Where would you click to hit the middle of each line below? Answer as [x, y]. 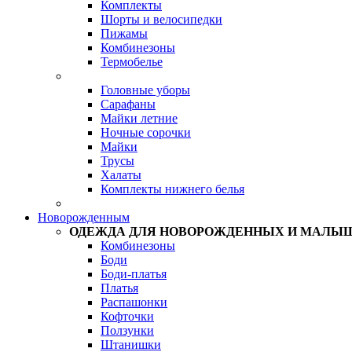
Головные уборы [145, 90]
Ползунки [127, 330]
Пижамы [124, 33]
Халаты [121, 175]
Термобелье [132, 62]
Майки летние [139, 118]
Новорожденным [84, 217]
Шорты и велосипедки [161, 19]
